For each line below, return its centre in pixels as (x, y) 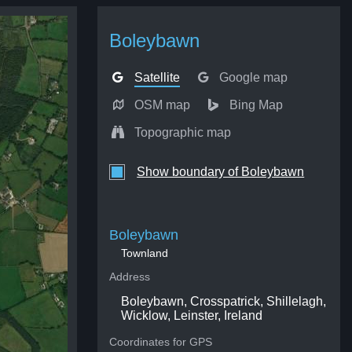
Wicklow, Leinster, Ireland (192, 315)
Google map (253, 77)
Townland (145, 253)
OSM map (162, 105)
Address (130, 277)
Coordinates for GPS (161, 342)
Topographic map (182, 132)
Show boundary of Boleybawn (221, 172)
